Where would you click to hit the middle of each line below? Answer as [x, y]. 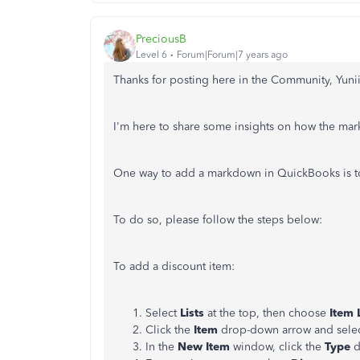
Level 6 [151, 54]
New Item [205, 347]
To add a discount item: [174, 266]
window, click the [279, 347]
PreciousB [161, 39]
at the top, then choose [268, 313]
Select [163, 313]
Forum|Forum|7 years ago [232, 54]
